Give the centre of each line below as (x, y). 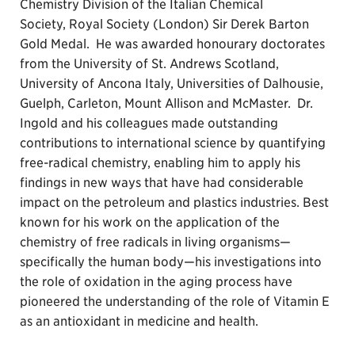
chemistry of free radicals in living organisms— (155, 242)
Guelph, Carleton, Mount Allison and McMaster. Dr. (166, 103)
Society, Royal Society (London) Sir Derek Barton (164, 24)
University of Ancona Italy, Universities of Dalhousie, (172, 84)
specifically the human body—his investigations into (171, 262)
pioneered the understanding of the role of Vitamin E (175, 302)
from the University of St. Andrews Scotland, (149, 64)
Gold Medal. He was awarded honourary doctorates (172, 44)
